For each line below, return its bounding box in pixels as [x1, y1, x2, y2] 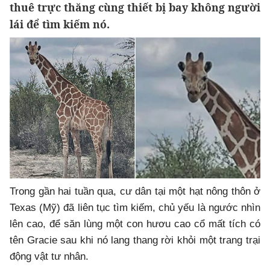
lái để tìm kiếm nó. [10, 17, 110, 32]
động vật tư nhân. [10, 250, 89, 262]
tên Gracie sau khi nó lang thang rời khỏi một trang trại [10, 234, 260, 246]
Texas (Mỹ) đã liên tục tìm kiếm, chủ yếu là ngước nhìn [10, 201, 260, 213]
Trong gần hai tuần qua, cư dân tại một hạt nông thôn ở [10, 185, 260, 197]
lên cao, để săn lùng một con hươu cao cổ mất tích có [10, 218, 260, 230]
